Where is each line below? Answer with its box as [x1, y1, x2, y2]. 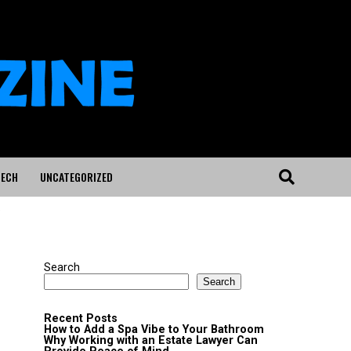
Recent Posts [44, 312, 118, 325]
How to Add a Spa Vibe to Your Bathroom [44, 323, 264, 336]
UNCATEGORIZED [39, 168, 113, 185]
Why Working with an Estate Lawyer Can [44, 334, 258, 347]
